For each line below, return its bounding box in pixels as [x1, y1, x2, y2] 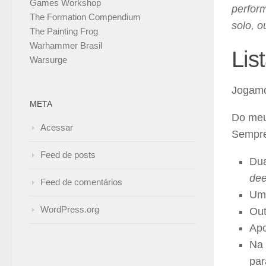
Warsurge [30, 55, 67, 65]
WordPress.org [40, 204, 99, 215]
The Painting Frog [30, 26, 98, 37]
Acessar [40, 122, 73, 133]
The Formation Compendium [30, 12, 141, 23]
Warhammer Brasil [30, 40, 102, 51]
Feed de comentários [40, 177, 122, 188]
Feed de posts [40, 150, 96, 160]
